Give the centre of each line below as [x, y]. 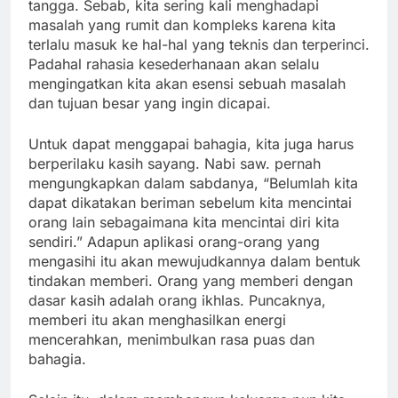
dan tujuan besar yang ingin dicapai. [150, 103]
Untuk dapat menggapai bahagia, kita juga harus [191, 144]
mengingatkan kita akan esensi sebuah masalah [187, 84]
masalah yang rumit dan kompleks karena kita [182, 25]
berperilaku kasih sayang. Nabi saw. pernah [175, 164]
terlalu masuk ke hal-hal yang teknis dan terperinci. [199, 45]
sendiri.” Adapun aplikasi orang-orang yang [174, 242]
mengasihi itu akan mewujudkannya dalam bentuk [195, 262]
